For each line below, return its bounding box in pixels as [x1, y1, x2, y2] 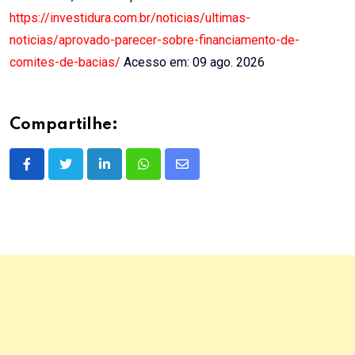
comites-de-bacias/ [10, 55, 120, 71]
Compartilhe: [10, 117, 118, 134]
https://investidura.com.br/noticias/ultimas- [10, 10, 250, 26]
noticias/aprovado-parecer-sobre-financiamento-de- [10, 32, 300, 48]
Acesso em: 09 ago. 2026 [120, 55, 265, 71]
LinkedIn [103, 166, 151, 181]
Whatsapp [142, 166, 198, 181]
